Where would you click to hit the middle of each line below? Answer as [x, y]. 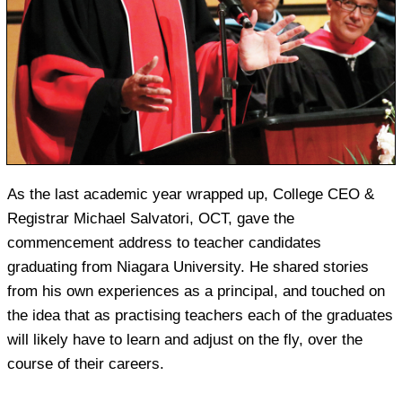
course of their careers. [86, 363]
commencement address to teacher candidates [164, 242]
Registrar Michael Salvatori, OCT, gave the [151, 218]
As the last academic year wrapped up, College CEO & [191, 194]
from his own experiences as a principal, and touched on [196, 291]
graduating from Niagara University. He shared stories [188, 267]
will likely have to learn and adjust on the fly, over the [185, 339]
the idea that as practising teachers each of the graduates [200, 315]
